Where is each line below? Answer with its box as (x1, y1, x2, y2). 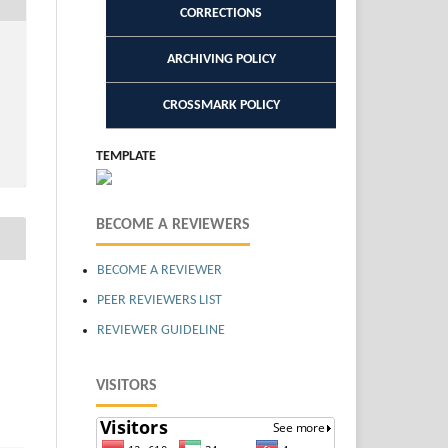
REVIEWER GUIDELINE (97, 322, 228, 338)
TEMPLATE (96, 148, 156, 164)
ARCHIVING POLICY (166, 51, 276, 67)
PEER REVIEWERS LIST (97, 292, 222, 308)
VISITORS (96, 377, 157, 394)
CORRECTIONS (180, 5, 262, 21)
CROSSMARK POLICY (162, 97, 280, 113)
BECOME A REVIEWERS (96, 216, 250, 233)
